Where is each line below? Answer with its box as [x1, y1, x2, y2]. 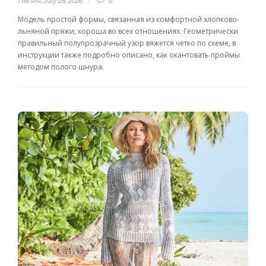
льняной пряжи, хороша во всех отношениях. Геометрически [18, 26, 238, 37]
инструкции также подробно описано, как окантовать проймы [18, 50, 240, 61]
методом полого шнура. [18, 62, 104, 72]
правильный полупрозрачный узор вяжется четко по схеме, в [18, 38, 236, 49]
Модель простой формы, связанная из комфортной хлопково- [18, 14, 239, 25]
